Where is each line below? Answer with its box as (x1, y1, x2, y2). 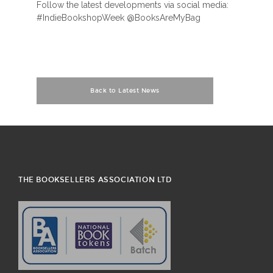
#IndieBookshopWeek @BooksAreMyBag (37, 13, 200, 23)
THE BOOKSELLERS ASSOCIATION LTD (18, 175, 172, 184)
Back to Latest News (90, 87, 160, 94)
